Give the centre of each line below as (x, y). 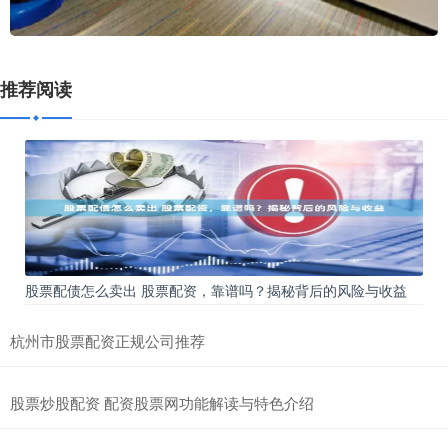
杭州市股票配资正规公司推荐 (107, 340)
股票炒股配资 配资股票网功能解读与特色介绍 (162, 402)
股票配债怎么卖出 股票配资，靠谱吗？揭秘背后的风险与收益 (216, 289)
